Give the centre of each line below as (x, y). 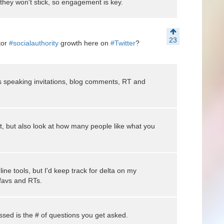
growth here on (84, 43)
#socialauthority (34, 43)
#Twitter (123, 43)
